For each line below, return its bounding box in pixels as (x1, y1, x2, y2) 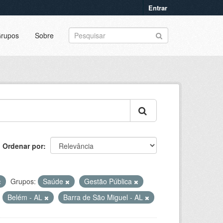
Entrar (148, 3, 167, 12)
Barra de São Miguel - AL (63, 192, 145, 202)
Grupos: (10, 176, 36, 186)
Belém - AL (7, 192, 44, 202)
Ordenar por (2, 141, 43, 151)
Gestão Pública (84, 176, 134, 186)
